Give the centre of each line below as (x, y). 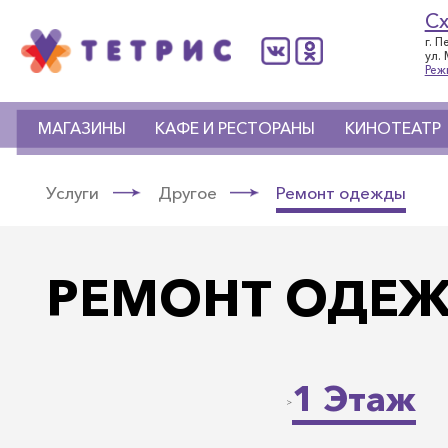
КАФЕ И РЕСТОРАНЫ (235, 128)
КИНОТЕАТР (392, 128)
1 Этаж (354, 399)
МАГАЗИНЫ (81, 128)
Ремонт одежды (340, 192)
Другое (187, 192)
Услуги (73, 192)
